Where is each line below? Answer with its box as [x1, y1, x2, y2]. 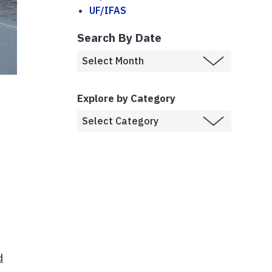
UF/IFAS [89, 4, 126, 16]
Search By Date [77, 29, 161, 45]
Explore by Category [77, 91, 175, 105]
